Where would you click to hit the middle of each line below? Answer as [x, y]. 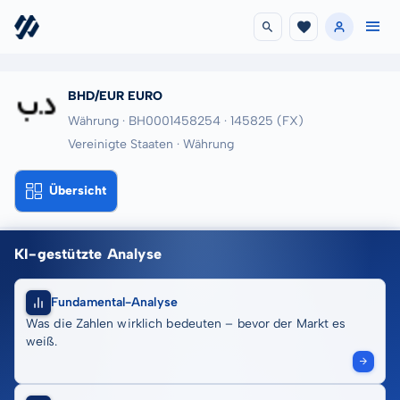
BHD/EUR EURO [115, 96]
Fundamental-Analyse [114, 302]
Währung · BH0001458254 [144, 121]
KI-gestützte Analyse [88, 254]
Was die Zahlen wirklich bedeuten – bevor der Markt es [186, 324]
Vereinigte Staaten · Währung [151, 144]
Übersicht [78, 191]
